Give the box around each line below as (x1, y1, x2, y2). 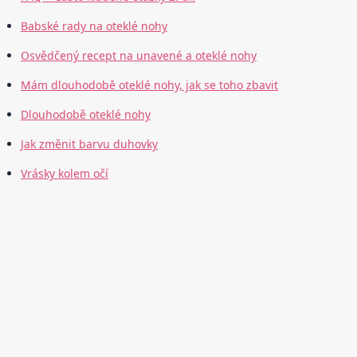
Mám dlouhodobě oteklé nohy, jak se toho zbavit (21, 77, 278, 93)
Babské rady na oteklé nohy (21, 18, 167, 34)
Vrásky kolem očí (21, 166, 108, 182)
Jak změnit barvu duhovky (21, 136, 158, 152)
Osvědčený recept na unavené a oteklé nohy (21, 48, 257, 64)
